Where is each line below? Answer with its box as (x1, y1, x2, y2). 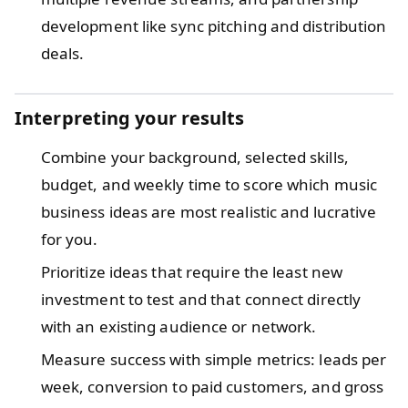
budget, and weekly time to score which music (40, 173, 378, 195)
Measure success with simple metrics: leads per (40, 348, 387, 370)
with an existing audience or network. (40, 315, 317, 337)
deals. (40, 42, 85, 64)
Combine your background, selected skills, (40, 146, 349, 168)
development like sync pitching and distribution (40, 15, 387, 36)
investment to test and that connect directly (40, 288, 362, 310)
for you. (40, 228, 98, 250)
